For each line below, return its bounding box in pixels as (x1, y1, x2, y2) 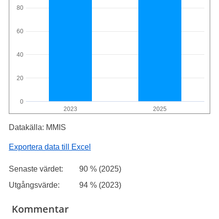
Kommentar (12, 202, 69, 216)
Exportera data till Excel (8, 143, 91, 152)
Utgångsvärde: (8, 181, 60, 190)
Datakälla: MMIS (8, 123, 66, 132)
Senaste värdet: (8, 164, 63, 173)
